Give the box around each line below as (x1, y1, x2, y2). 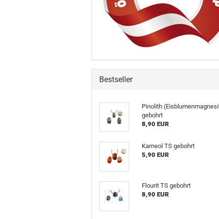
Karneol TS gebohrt (142, 142, 195, 150)
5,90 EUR (142, 151, 169, 159)
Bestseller (99, 75, 132, 85)
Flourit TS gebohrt (142, 182, 191, 190)
